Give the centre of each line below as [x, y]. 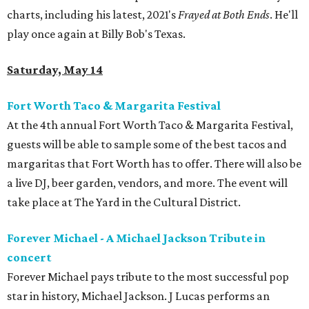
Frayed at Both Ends [224, 15]
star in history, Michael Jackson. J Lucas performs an [138, 296]
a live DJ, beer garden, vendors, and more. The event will [147, 183]
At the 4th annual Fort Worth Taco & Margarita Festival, [150, 125]
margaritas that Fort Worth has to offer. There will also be [154, 164]
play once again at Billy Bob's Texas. [96, 34]
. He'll [284, 15]
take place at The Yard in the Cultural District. [124, 202]
